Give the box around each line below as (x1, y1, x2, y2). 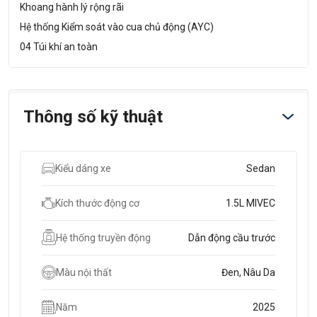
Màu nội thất (56, 266, 112, 278)
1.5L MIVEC (226, 197, 275, 209)
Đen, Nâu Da (221, 266, 275, 278)
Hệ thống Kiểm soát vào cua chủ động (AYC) (20, 21, 214, 33)
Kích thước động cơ (55, 197, 139, 209)
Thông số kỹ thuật (23, 106, 163, 127)
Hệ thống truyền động (56, 231, 151, 243)
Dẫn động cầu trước (188, 231, 275, 243)
